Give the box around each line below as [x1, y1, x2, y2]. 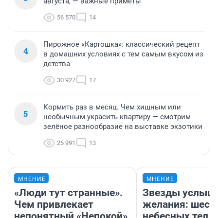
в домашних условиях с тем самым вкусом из [43, 49, 203, 58]
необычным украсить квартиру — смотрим [43, 112, 191, 121]
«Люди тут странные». [14, 186, 123, 199]
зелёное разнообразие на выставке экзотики [43, 122, 202, 131]
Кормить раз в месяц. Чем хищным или [43, 102, 181, 111]
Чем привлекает [14, 198, 93, 210]
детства [43, 59, 70, 68]
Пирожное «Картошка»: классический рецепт [43, 39, 200, 49]
